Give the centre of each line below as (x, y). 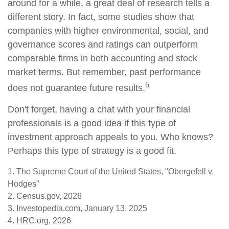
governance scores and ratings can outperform (103, 44)
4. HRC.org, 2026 (39, 221)
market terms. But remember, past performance (104, 72)
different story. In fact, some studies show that (101, 17)
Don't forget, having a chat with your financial (99, 109)
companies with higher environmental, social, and (108, 31)
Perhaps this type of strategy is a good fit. (92, 151)
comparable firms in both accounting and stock (102, 58)
